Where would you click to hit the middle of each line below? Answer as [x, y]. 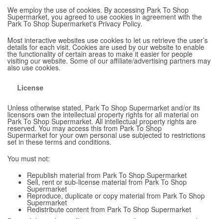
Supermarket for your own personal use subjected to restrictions [106, 135]
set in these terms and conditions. [59, 142]
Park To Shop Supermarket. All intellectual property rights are [102, 121]
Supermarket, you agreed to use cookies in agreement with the [105, 16]
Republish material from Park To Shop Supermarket [107, 175]
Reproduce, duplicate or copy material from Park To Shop [116, 195]
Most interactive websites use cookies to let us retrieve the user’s [108, 40]
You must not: [29, 158]
